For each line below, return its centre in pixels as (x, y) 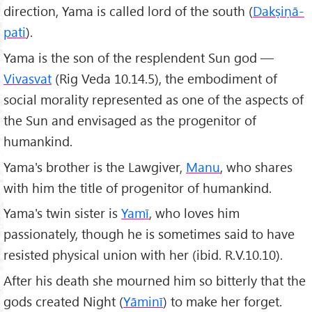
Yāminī (143, 302)
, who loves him (194, 213)
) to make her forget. (223, 302)
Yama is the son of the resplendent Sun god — (139, 57)
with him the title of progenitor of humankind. (138, 187)
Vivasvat (28, 78)
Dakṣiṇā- (279, 10)
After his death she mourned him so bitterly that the (155, 281)
